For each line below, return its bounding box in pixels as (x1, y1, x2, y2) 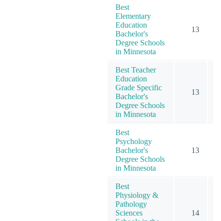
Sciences (115, 208, 143, 217)
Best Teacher (115, 65, 156, 74)
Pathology (115, 199, 147, 208)
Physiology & (115, 190, 158, 199)
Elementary (115, 11, 151, 20)
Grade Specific (115, 83, 162, 92)
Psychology (115, 137, 152, 146)
